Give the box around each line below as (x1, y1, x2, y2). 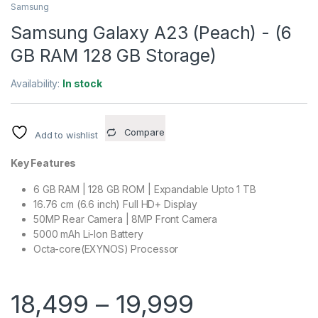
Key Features (11, 157, 77, 170)
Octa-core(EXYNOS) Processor (33, 243, 179, 256)
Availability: (11, 77, 63, 90)
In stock (62, 77, 102, 90)
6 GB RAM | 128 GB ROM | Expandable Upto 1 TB (33, 183, 256, 196)
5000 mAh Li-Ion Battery (33, 228, 143, 241)
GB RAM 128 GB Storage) (11, 45, 216, 67)
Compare (124, 126, 165, 138)
